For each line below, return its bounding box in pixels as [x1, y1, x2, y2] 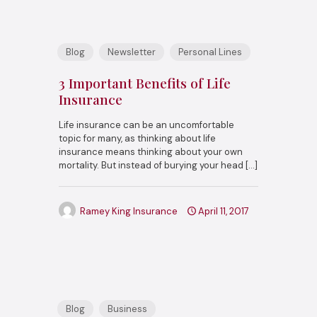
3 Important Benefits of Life [59, 73, 231, 92]
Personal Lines [178, 45, 242, 58]
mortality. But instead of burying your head [59, 158, 243, 171]
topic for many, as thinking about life [59, 132, 216, 144]
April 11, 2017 [198, 204, 249, 217]
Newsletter [108, 45, 156, 58]
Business [108, 302, 147, 315]
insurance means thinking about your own [59, 145, 243, 158]
